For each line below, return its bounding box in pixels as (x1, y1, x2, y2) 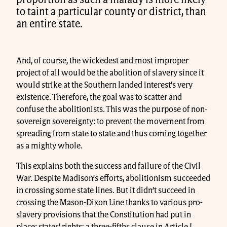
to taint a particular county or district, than (16, 7, 206, 18)
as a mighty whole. (16, 142, 84, 150)
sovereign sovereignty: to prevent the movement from (16, 118, 205, 126)
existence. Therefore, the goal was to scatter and (16, 93, 182, 102)
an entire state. (16, 19, 83, 30)
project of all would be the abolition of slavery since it (16, 69, 204, 78)
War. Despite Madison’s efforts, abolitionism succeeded (16, 174, 210, 183)
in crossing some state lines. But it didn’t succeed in (16, 186, 195, 195)
